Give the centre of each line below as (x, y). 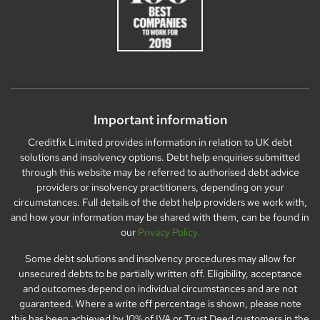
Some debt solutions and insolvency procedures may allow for (160, 258)
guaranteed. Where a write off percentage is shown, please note (160, 303)
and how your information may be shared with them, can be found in (160, 217)
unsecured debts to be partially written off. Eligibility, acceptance (160, 273)
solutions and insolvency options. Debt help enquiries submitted (160, 157)
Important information (160, 119)
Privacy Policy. (169, 232)
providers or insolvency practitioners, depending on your (160, 187)
